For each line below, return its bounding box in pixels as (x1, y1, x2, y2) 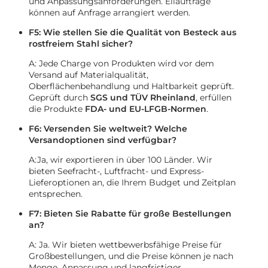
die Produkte (29, 103, 85, 114)
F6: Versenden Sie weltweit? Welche (29, 123, 187, 134)
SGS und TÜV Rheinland (90, 92, 196, 103)
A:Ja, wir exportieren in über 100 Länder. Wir (29, 154, 212, 165)
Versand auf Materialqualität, (29, 69, 148, 80)
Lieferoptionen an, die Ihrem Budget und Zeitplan (29, 177, 236, 188)
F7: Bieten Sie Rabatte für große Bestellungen (29, 208, 232, 219)
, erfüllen (196, 92, 232, 103)
